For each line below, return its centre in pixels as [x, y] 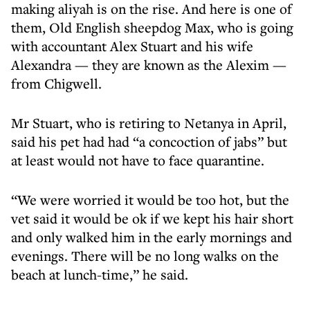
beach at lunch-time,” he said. [100, 274]
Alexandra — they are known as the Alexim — [149, 65]
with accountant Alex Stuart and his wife [132, 46]
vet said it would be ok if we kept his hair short [152, 218]
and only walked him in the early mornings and [152, 237]
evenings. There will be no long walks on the [145, 256]
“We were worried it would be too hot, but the [150, 200]
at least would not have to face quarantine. [138, 160]
